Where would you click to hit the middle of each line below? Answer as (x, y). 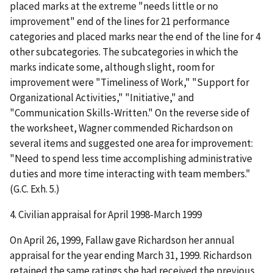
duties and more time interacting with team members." (130, 174)
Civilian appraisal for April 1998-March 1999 (110, 214)
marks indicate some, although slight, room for (112, 67)
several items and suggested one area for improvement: (131, 144)
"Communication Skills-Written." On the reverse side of (130, 113)
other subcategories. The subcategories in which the (124, 52)
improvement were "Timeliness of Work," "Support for (129, 83)
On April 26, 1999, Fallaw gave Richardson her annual (122, 240)
